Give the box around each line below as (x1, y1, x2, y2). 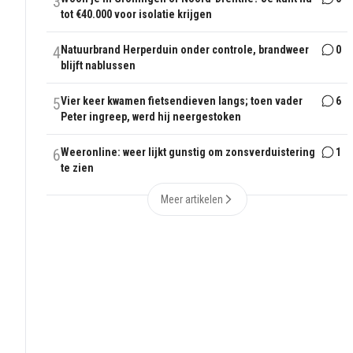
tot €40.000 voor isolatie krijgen (61, 8, 213, 21)
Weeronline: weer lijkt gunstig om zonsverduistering (61, 146, 316, 159)
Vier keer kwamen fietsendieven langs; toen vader (61, 95, 303, 108)
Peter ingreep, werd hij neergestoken (61, 110, 242, 124)
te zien (61, 162, 95, 175)
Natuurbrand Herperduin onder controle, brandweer (61, 43, 310, 57)
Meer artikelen (160, 193, 223, 206)
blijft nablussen (61, 59, 136, 72)
